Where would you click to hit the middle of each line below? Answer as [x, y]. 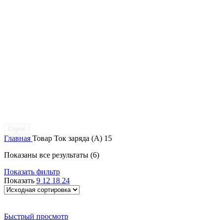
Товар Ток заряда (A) [68, 138]
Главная [18, 138]
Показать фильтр [32, 172]
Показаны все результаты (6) [52, 155]
